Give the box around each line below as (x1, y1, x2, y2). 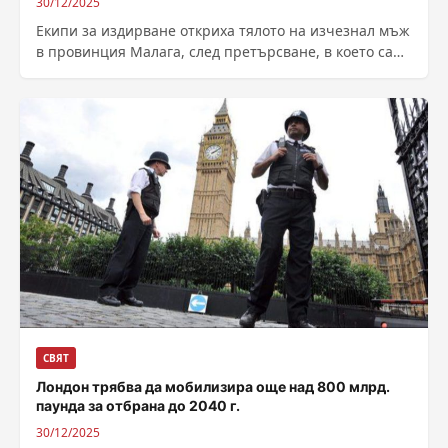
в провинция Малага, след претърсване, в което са (36, 41, 393, 61)
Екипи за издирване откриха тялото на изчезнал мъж (36, 20, 410, 40)
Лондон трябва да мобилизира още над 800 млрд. (36, 377, 390, 395)
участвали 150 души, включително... (36, 62, 289, 82)
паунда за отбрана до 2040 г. (36, 396, 240, 414)
